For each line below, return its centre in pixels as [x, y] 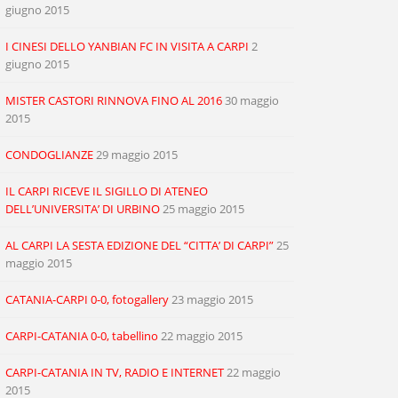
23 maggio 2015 [212, 299]
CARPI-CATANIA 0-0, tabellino [82, 336]
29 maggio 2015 [137, 155]
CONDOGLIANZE [49, 155]
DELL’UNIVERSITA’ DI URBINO [83, 209]
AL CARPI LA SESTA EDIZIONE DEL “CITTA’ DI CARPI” [139, 245]
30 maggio [252, 100]
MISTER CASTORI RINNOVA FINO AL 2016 [114, 100]
